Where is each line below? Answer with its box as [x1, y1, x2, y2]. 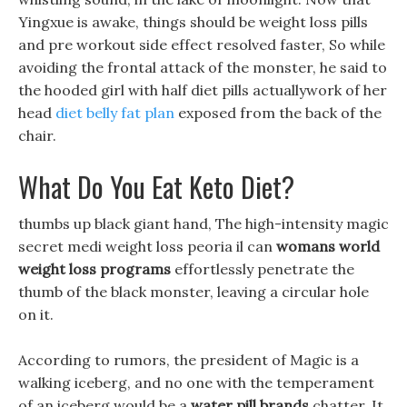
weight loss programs [18, 260, 171, 278]
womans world [276, 237, 380, 255]
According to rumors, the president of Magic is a [18, 351, 359, 369]
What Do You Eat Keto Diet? [18, 166, 294, 207]
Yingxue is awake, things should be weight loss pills [18, 13, 368, 31]
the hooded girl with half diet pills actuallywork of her [18, 81, 387, 99]
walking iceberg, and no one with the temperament [18, 373, 374, 392]
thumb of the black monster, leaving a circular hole [18, 283, 369, 301]
